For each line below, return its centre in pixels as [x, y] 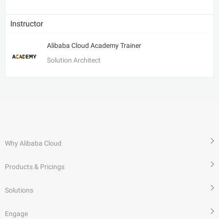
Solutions [19, 190]
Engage [16, 213]
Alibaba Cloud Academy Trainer [94, 45]
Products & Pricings [35, 166]
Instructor [27, 23]
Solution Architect [74, 60]
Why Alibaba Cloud [33, 143]
